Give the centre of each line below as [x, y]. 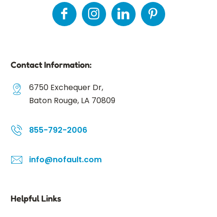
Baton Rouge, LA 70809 [72, 101]
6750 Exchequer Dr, [66, 88]
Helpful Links [36, 198]
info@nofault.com [65, 160]
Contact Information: [51, 65]
